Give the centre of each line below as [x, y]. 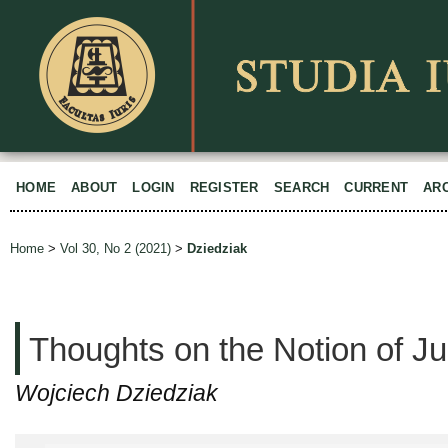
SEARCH [301, 187]
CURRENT [376, 187]
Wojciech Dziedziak [116, 393]
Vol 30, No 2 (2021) [115, 249]
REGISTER [224, 187]
